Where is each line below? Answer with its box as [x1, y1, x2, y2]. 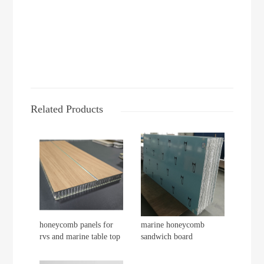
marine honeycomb [141, 220, 204, 229]
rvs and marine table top [39, 232, 121, 241]
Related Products [31, 103, 104, 115]
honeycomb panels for [39, 220, 114, 229]
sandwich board [141, 232, 193, 241]
